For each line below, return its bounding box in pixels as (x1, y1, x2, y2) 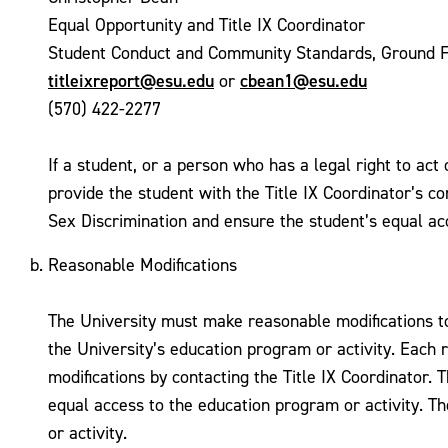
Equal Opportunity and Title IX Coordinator (48, 14, 365, 35)
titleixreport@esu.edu (48, 69, 214, 92)
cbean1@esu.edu (240, 69, 367, 92)
